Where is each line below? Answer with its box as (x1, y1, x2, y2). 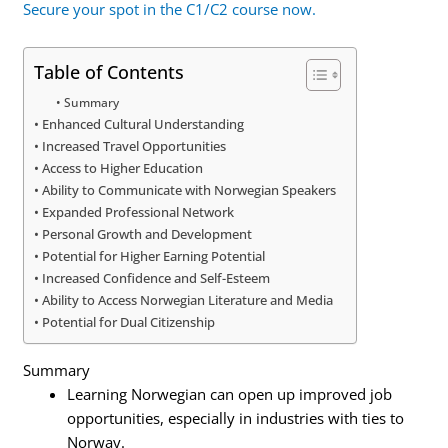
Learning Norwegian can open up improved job (67, 384, 393, 405)
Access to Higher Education (42, 158, 204, 177)
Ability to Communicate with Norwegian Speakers (42, 180, 337, 199)
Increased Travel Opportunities (42, 136, 227, 155)
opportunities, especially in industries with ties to (67, 408, 405, 429)
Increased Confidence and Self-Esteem (42, 268, 271, 287)
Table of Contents (34, 59, 185, 84)
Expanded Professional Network (42, 202, 235, 221)
